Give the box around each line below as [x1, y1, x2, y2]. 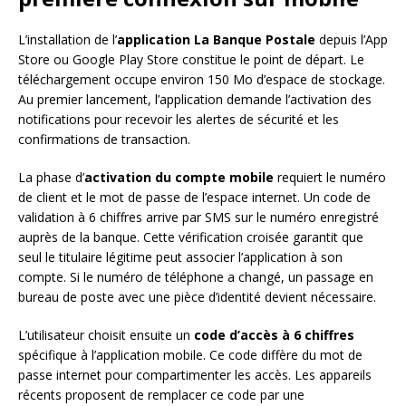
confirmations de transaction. [18, 130, 190, 148]
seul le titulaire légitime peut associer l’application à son [18, 247, 343, 266]
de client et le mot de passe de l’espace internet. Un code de [18, 188, 371, 206]
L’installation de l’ [18, 30, 117, 48]
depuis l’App [315, 30, 388, 48]
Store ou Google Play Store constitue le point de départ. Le [18, 50, 364, 68]
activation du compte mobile [84, 168, 274, 186]
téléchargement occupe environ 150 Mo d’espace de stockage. [18, 70, 385, 88]
